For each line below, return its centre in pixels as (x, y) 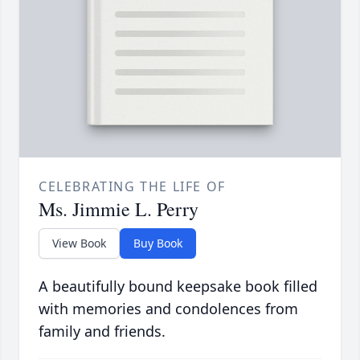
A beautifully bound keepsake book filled (178, 286)
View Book (79, 243)
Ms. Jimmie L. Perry (119, 209)
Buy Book (158, 243)
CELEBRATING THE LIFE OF (132, 186)
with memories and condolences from (168, 308)
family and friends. (102, 331)
